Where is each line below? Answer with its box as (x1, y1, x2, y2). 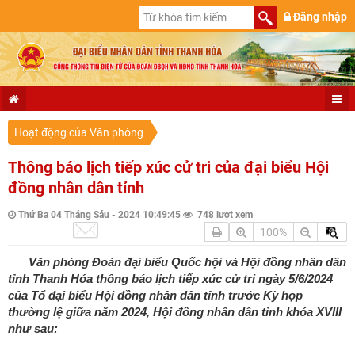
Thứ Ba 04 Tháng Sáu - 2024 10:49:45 (16, 209, 181, 221)
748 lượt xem (193, 209, 253, 221)
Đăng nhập (291, 10, 347, 23)
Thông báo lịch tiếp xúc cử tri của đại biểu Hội (8, 158, 329, 177)
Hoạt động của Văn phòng (14, 126, 143, 139)
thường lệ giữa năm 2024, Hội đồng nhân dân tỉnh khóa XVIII (8, 305, 342, 319)
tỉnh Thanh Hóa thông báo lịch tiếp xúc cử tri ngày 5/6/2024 (8, 272, 333, 286)
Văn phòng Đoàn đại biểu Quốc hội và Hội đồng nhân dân (29, 255, 346, 269)
